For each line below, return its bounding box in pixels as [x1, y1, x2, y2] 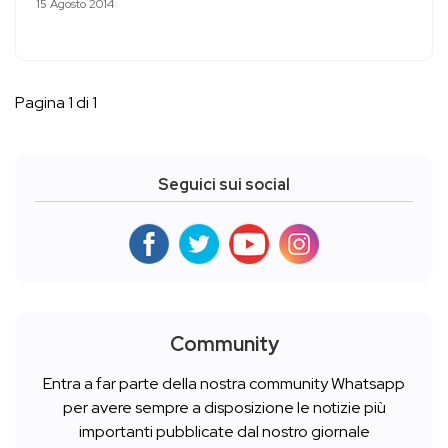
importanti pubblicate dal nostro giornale [78, 421, 370, 443]
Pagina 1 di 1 [15, 92, 97, 114]
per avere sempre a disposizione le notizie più [62, 397, 386, 419]
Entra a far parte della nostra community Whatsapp [43, 373, 405, 395]
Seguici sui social [158, 174, 290, 196]
